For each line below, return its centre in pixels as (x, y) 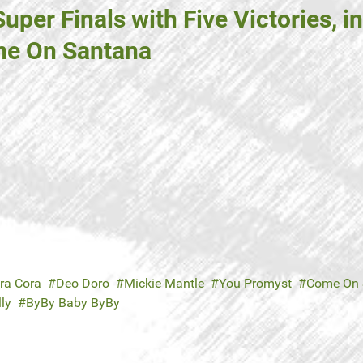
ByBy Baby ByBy (73, 303)
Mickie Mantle (164, 284)
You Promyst (255, 284)
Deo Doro (83, 284)
